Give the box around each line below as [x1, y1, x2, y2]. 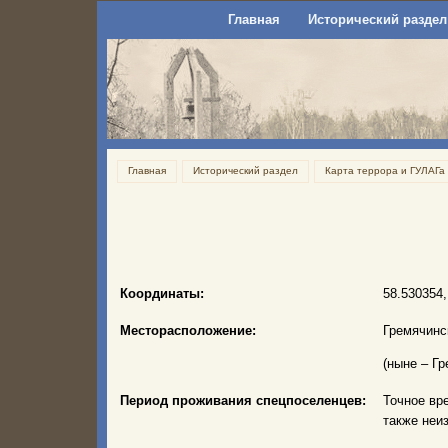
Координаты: [120, 286, 204, 301]
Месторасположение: [120, 323, 256, 338]
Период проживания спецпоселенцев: [120, 393, 366, 408]
